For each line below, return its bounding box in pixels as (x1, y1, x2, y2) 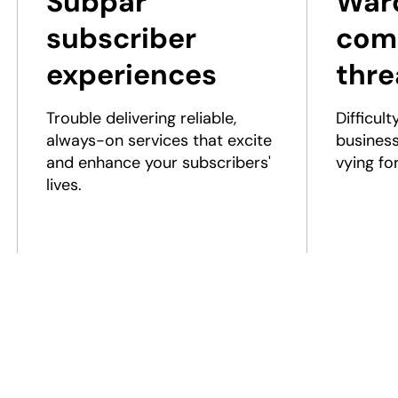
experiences (45, 56, 217, 93)
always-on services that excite (45, 130, 272, 151)
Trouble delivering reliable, (45, 107, 236, 129)
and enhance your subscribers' (45, 152, 271, 173)
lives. (45, 174, 82, 195)
